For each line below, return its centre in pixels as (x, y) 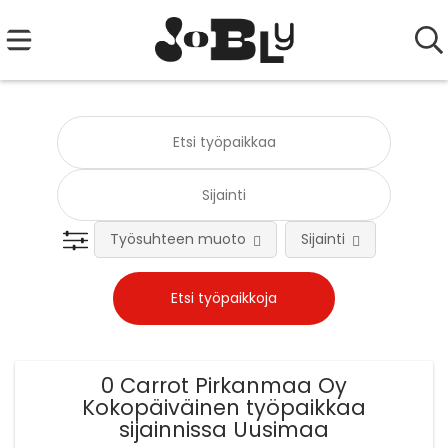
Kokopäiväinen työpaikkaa (224, 408)
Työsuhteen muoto (178, 239)
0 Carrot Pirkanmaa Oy (224, 386)
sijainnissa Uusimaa (224, 430)
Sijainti (323, 239)
